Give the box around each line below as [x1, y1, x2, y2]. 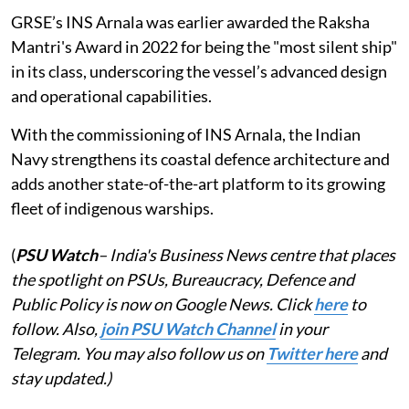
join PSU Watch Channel [100, 319, 276, 340]
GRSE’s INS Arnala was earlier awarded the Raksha [11, 12, 370, 33]
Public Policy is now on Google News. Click [11, 294, 314, 315]
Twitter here [267, 343, 358, 364]
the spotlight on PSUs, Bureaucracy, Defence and [11, 269, 354, 290]
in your [276, 319, 328, 340]
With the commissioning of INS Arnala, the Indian [11, 124, 361, 145]
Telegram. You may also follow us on [11, 343, 267, 364]
